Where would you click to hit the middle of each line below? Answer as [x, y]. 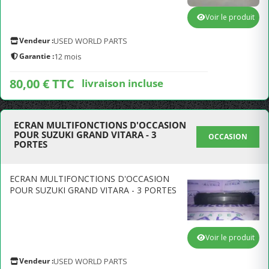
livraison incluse [122, 83]
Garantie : [37, 56]
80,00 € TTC [42, 84]
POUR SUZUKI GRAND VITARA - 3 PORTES [93, 190]
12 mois [68, 56]
